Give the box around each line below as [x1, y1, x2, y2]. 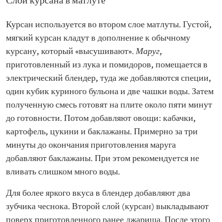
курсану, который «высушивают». [6, 47, 136, 57]
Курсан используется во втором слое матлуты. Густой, [6, 20, 212, 30]
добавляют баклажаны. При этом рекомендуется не [6, 154, 199, 164]
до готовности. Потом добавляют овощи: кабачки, [6, 113, 196, 124]
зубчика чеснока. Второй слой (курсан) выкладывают [6, 202, 209, 212]
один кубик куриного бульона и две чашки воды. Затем [6, 87, 214, 97]
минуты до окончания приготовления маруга [6, 140, 176, 151]
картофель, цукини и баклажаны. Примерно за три [6, 127, 198, 137]
